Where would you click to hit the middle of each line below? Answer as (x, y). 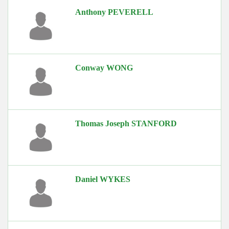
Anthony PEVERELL (114, 12)
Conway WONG (104, 67)
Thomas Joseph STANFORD (126, 123)
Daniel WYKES (103, 179)
